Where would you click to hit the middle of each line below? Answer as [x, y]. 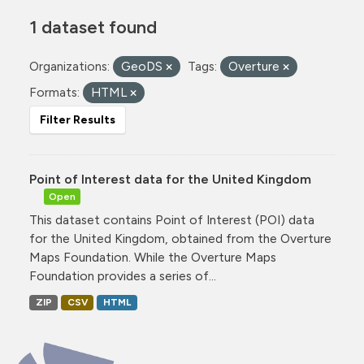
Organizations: [69, 66]
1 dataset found [93, 27]
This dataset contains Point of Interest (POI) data [172, 220]
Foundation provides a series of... [123, 276]
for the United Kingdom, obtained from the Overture [180, 238]
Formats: [54, 92]
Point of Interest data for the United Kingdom [170, 179]
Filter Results [78, 120]
